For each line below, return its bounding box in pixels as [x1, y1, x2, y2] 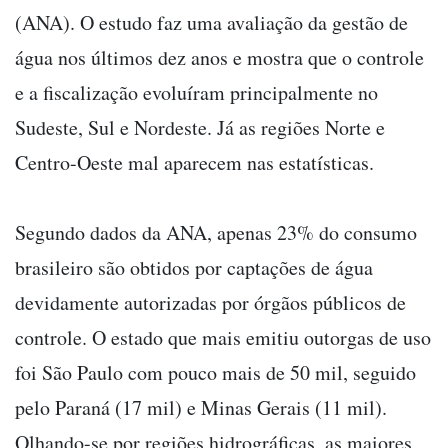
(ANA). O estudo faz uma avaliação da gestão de [15, 9, 408, 37]
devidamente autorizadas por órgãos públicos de [15, 289, 406, 317]
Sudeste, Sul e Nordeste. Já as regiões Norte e [15, 114, 385, 142]
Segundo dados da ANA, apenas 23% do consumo [15, 219, 417, 247]
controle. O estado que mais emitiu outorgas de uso [15, 324, 431, 352]
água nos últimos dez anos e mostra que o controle [15, 44, 424, 72]
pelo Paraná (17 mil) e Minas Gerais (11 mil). [15, 394, 387, 422]
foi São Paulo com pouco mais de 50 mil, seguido [15, 359, 416, 387]
